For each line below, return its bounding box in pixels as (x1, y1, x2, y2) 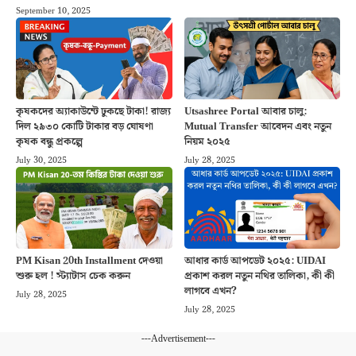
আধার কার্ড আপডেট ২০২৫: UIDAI (184, 253, 326, 270)
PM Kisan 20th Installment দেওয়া (16, 253, 163, 270)
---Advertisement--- (141, 331, 215, 347)
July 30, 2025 (16, 153, 67, 168)
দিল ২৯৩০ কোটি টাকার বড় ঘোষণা (16, 118, 153, 136)
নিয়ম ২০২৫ (184, 133, 230, 151)
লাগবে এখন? (184, 283, 237, 300)
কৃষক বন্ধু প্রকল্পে (16, 133, 83, 151)
